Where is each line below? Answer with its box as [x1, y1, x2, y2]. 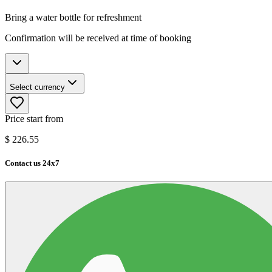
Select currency [10, 82, 65, 92]
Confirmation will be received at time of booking [5, 32, 191, 43]
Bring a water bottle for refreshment [5, 12, 141, 22]
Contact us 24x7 [5, 158, 59, 168]
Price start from [5, 113, 63, 124]
